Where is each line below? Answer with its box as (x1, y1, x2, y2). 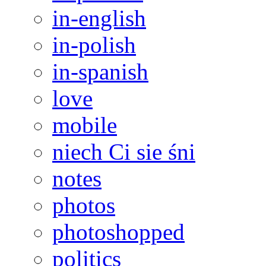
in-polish (52, 31, 136, 58)
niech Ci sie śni (52, 138, 195, 164)
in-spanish (52, 58, 148, 84)
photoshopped (52, 218, 185, 245)
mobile (52, 112, 117, 138)
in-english (52, 5, 146, 31)
